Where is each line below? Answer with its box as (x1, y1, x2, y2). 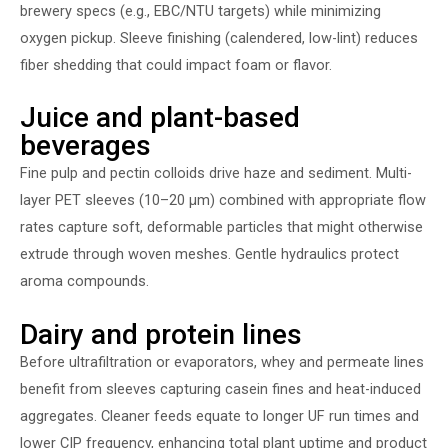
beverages (20, 129, 151, 163)
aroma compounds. (20, 272, 149, 291)
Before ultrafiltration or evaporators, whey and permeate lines (20, 353, 424, 371)
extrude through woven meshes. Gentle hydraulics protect (20, 245, 399, 264)
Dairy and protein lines (20, 318, 302, 351)
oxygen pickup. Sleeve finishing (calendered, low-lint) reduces (20, 28, 418, 47)
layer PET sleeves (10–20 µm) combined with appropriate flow (20, 191, 426, 210)
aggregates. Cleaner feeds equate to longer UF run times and (20, 407, 419, 425)
